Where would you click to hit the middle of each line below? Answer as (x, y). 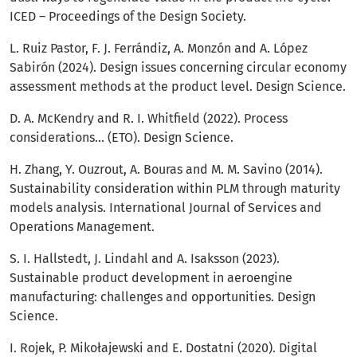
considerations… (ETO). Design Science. (122, 138)
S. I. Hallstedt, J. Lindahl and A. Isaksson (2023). (145, 259)
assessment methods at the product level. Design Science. (178, 87)
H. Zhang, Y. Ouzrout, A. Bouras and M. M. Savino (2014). (166, 170)
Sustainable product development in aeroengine (151, 278)
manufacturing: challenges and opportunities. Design (163, 297)
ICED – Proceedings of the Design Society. (128, 17)
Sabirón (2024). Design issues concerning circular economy (178, 68)
